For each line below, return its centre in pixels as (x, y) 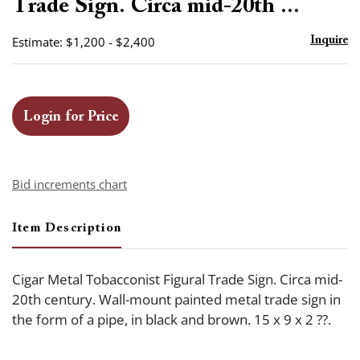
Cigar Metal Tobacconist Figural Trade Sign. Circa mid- (177, 279)
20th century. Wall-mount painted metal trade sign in (176, 299)
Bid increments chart (70, 184)
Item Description (67, 228)
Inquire (329, 41)
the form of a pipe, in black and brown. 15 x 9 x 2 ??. (172, 319)
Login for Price (71, 117)
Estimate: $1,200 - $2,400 (84, 42)
